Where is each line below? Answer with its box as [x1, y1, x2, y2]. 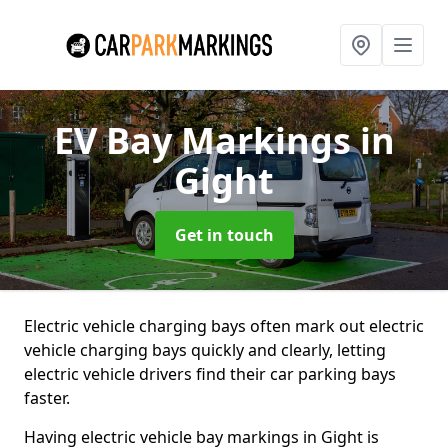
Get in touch [174, 224, 274, 246]
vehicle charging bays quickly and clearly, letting [24, 339, 386, 361]
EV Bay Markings [53, 116, 360, 165]
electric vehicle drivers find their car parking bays [24, 363, 396, 385]
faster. [24, 387, 70, 409]
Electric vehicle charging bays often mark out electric [24, 315, 424, 337]
